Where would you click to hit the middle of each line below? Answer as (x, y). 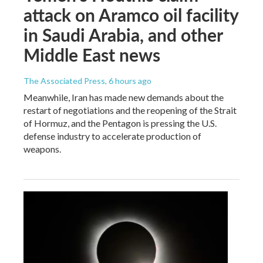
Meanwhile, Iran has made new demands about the (124, 97)
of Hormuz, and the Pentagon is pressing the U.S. (120, 123)
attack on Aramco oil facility (131, 14)
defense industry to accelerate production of (112, 136)
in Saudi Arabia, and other (123, 34)
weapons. (42, 149)
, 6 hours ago (128, 80)
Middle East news (92, 54)
